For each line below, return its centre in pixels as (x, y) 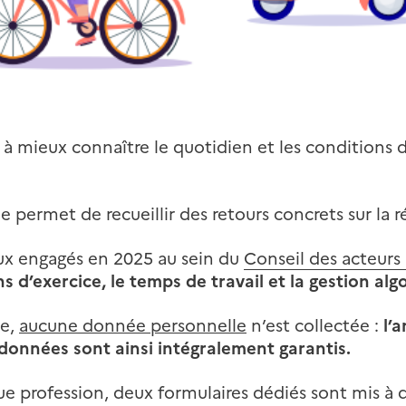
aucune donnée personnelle (133, 326)
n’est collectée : (315, 326)
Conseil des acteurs (322, 259)
